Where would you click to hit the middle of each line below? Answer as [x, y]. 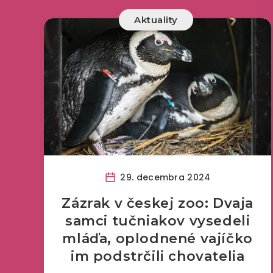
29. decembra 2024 [164, 177]
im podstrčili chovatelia [158, 256]
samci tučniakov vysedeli [158, 221]
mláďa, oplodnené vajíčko [158, 239]
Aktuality [156, 20]
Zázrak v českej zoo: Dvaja [158, 203]
